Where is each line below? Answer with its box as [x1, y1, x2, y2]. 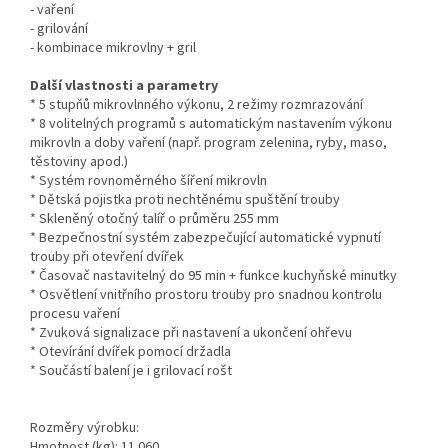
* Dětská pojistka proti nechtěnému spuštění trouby [30, 190, 340, 211]
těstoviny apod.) [30, 152, 128, 173]
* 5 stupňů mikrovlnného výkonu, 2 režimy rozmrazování [30, 95, 363, 116]
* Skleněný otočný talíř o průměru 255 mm [30, 209, 279, 230]
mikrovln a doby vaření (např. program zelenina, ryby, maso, [30, 133, 387, 154]
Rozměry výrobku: [30, 418, 139, 439]
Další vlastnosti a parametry [30, 76, 218, 97]
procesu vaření [30, 304, 120, 325]
